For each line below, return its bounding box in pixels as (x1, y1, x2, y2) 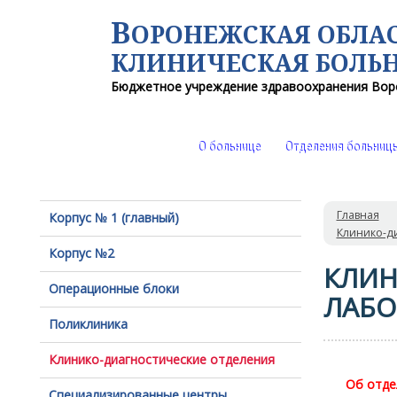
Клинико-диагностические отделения (48, 351, 275, 368)
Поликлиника (48, 315, 128, 332)
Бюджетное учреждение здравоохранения (110, 78, 371, 95)
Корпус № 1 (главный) (48, 209, 179, 226)
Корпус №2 (48, 245, 114, 261)
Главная (336, 207, 379, 222)
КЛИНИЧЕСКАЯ (110, 46, 315, 79)
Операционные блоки (48, 280, 179, 297)
